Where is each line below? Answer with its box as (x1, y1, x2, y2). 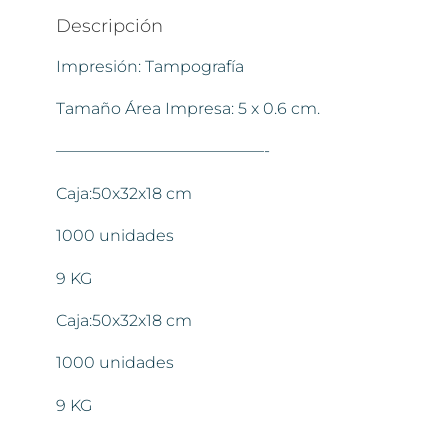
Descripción (56, 14, 163, 37)
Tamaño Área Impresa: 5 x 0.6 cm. (56, 99, 320, 119)
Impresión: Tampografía (56, 56, 244, 76)
